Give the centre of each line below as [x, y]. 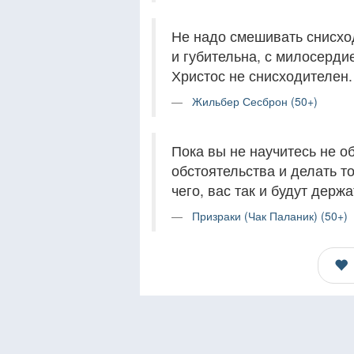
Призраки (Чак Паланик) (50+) [270, 216]
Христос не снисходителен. [262, 75]
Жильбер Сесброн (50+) [255, 101]
